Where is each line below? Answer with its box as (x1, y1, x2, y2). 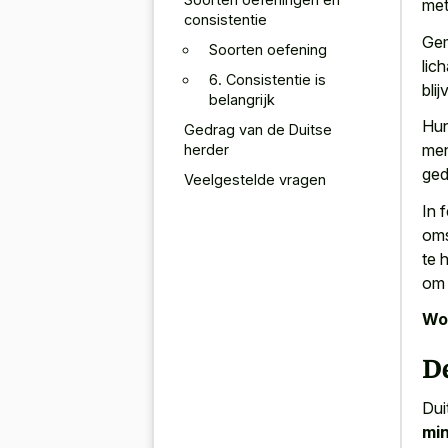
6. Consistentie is (209, 70, 326, 88)
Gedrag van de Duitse (184, 120, 332, 138)
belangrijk (209, 90, 275, 108)
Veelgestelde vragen (184, 170, 326, 188)
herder (184, 140, 229, 158)
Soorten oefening (209, 40, 327, 58)
